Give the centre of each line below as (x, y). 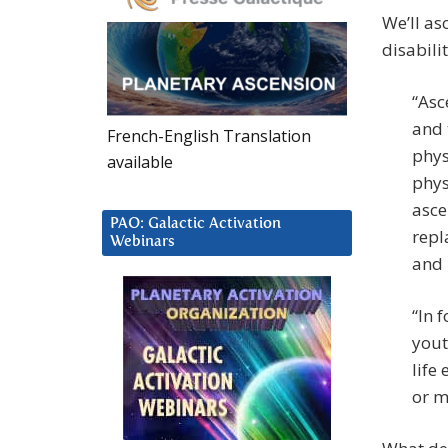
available (140, 161)
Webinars (142, 241)
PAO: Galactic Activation (195, 223)
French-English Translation (209, 135)
